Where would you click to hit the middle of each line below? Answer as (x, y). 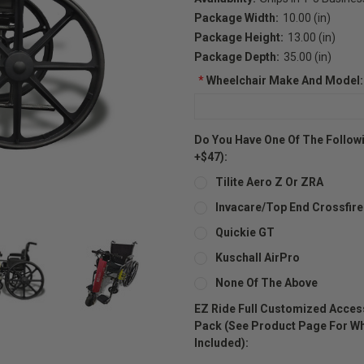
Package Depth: (237, 56)
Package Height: (239, 37)
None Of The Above (266, 282)
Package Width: (236, 17)
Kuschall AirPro (257, 257)
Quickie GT (245, 232)
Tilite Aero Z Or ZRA (269, 182)
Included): (221, 342)
